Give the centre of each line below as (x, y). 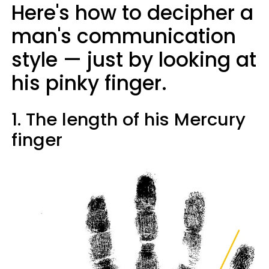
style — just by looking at (134, 60)
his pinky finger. (89, 83)
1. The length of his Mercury (128, 119)
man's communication (124, 36)
